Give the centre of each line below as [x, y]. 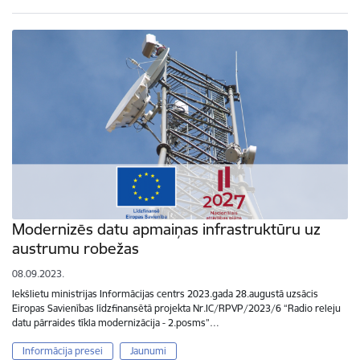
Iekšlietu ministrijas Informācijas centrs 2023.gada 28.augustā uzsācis [165, 294]
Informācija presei [63, 351]
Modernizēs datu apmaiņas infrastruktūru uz [166, 229]
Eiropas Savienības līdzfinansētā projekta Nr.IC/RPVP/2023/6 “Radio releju [176, 309]
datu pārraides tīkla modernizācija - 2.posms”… [116, 323]
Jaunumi [148, 351]
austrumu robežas [76, 249]
